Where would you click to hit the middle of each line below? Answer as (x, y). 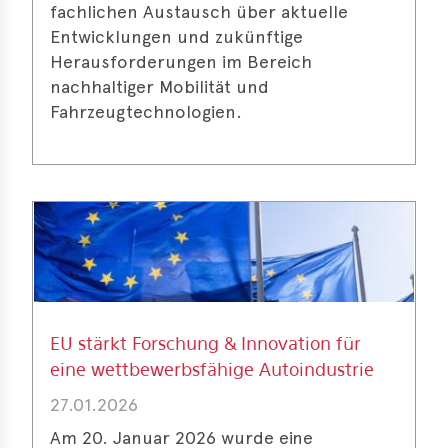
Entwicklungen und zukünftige (176, 36)
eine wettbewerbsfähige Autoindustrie (212, 371)
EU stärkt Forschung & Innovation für (205, 345)
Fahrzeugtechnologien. (146, 111)
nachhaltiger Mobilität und (159, 86)
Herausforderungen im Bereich (181, 61)
